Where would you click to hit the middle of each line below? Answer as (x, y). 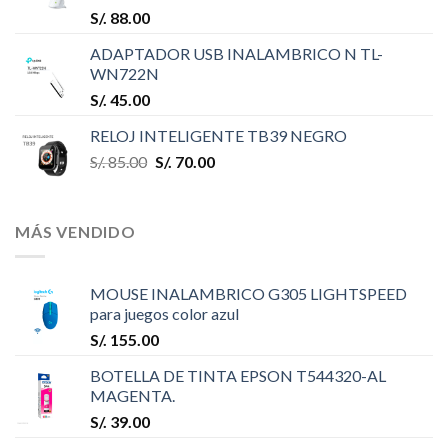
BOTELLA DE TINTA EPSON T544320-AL (238, 375)
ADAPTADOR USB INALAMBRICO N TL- (236, 54)
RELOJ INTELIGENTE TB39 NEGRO (218, 136)
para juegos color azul (164, 313)
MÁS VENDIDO (75, 232)
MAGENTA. (132, 395)
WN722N (124, 74)
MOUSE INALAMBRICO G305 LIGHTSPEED (248, 293)
